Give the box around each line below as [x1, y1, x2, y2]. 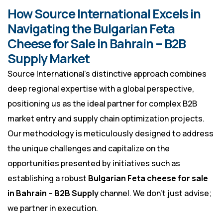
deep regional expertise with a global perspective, [7, 83, 194, 95]
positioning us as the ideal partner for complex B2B [7, 98, 197, 110]
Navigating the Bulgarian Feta [7, 20, 175, 38]
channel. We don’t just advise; [99, 188, 212, 199]
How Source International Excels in [7, 5, 201, 23]
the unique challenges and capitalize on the [7, 143, 170, 154]
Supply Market [7, 50, 90, 68]
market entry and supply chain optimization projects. [7, 113, 205, 124]
